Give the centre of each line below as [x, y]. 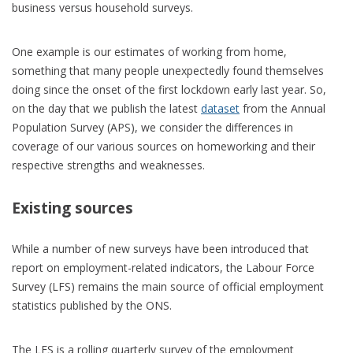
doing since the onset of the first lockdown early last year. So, [169, 89]
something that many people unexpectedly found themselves [168, 70]
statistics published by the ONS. [92, 305]
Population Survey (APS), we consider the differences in [152, 127]
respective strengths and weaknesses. [108, 165]
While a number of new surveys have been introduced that [160, 248]
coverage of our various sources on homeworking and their [163, 146]
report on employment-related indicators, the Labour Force [163, 267]
